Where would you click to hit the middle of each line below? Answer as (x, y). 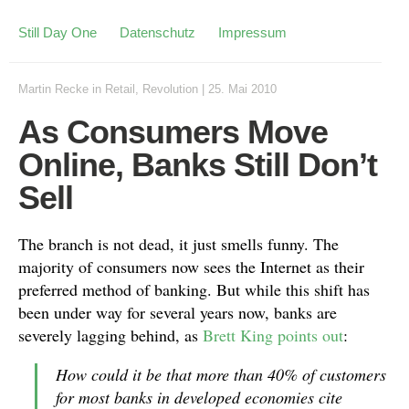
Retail (120, 89)
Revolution (170, 89)
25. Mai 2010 (242, 89)
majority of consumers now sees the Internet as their (191, 267)
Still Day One (58, 32)
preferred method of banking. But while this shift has (194, 289)
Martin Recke (53, 89)
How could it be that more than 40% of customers (221, 374)
